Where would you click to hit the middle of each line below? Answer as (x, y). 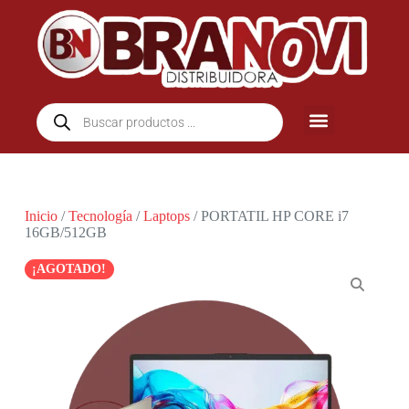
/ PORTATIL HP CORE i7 (269, 216)
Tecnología (100, 216)
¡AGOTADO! (69, 269)
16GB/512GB (65, 233)
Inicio (41, 216)
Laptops (166, 216)
